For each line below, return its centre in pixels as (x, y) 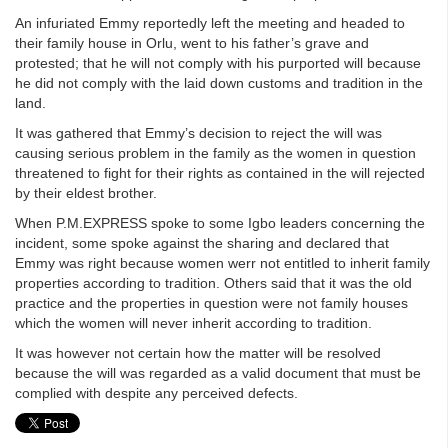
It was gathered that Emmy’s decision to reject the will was (198, 132)
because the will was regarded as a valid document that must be (218, 372)
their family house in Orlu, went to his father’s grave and (192, 42)
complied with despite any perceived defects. (156, 392)
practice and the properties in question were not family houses (211, 302)
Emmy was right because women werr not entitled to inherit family (222, 262)
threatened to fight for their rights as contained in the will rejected (220, 172)
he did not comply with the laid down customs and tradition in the (219, 82)
